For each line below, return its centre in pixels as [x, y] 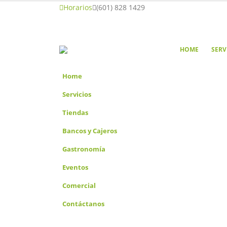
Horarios [78, 7]
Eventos [75, 167]
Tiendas [75, 112]
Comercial [79, 185]
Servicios [77, 94]
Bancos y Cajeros [90, 131]
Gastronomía [84, 149]
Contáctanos [83, 204]
